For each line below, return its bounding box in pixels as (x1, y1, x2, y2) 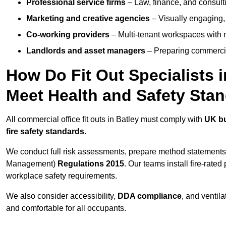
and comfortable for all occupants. (6, 204, 126, 213)
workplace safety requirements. (6, 172, 117, 181)
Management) (6, 159, 58, 168)
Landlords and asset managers (26, 46, 145, 55)
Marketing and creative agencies (26, 14, 150, 23)
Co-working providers (26, 30, 109, 39)
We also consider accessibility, (6, 192, 118, 201)
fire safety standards (6, 127, 84, 136)
